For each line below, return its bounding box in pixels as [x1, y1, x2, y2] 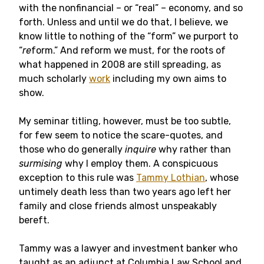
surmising [19, 158, 62, 169]
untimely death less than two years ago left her [19, 186, 231, 197]
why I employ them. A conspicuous [62, 158, 218, 169]
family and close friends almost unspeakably [19, 200, 217, 212]
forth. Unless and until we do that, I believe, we [19, 16, 228, 28]
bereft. [19, 214, 49, 226]
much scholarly [19, 73, 89, 84]
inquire [125, 144, 156, 155]
